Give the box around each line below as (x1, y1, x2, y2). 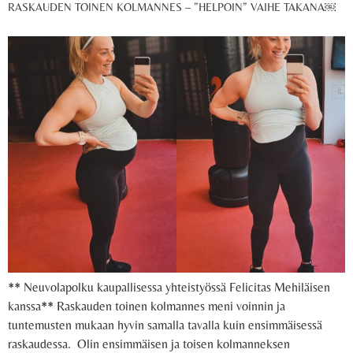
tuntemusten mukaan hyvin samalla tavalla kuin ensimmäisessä (8, 318, 322, 333)
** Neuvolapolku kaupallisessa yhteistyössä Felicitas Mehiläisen (8, 280, 330, 295)
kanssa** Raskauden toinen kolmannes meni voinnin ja (8, 299, 285, 314)
